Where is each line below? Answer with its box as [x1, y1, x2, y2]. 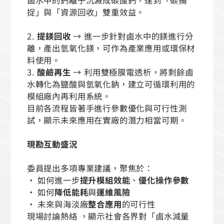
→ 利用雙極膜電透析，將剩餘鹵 [73, 65, 193, 78]
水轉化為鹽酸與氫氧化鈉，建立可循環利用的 [26, 77, 195, 90]
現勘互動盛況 [26, 137, 77, 150]
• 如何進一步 [26, 173, 80, 186]
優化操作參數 [138, 173, 189, 186]
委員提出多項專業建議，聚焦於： [26, 161, 153, 174]
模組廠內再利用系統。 [26, 89, 195, 102]
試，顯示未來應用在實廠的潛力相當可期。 [26, 113, 189, 126]
